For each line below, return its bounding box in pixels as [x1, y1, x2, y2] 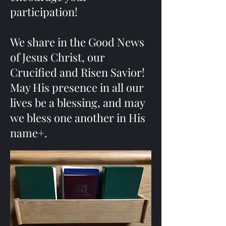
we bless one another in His [10, 110, 145, 125]
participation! [10, 4, 78, 19]
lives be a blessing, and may [10, 95, 145, 110]
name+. [10, 125, 47, 140]
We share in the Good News [10, 34, 144, 49]
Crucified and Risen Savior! [10, 65, 147, 80]
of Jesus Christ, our [10, 49, 105, 65]
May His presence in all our [10, 80, 144, 95]
